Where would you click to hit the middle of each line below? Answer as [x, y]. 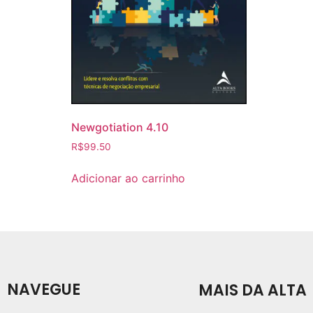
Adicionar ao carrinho [128, 179]
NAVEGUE [44, 290]
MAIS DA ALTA [252, 290]
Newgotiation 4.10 [120, 128]
